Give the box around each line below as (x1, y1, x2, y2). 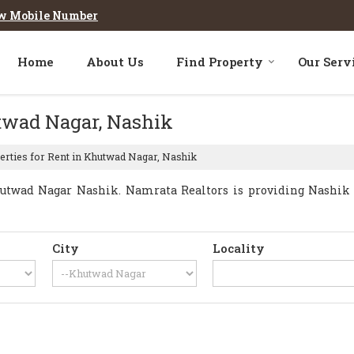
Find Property (176, 54, 263, 70)
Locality (213, 240, 265, 256)
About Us (86, 54, 144, 70)
